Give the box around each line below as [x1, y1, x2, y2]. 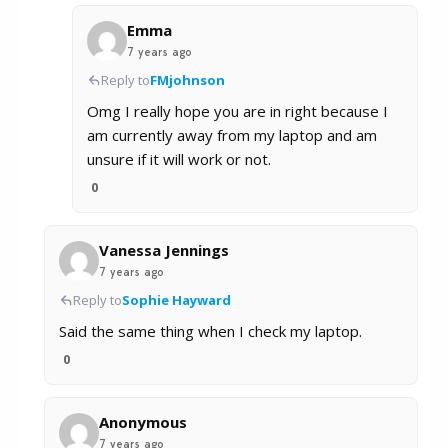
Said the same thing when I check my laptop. [59, 321, 362, 342]
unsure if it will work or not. [87, 149, 271, 170]
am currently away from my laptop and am [87, 125, 377, 146]
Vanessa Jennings [99, 240, 229, 261]
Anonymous [99, 412, 187, 433]
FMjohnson [150, 71, 225, 90]
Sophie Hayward [122, 291, 231, 310]
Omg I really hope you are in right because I [87, 101, 388, 122]
